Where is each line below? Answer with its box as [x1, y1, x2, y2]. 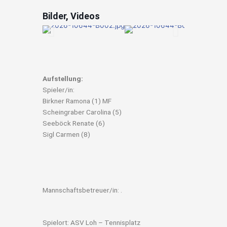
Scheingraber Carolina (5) [43, 108, 122, 117]
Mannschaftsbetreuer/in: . [43, 186, 122, 195]
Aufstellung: [43, 74, 83, 83]
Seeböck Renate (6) [43, 119, 105, 128]
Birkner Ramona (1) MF [43, 97, 111, 105]
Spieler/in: [43, 86, 74, 94]
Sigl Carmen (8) [43, 130, 90, 139]
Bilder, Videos [43, 11, 100, 22]
